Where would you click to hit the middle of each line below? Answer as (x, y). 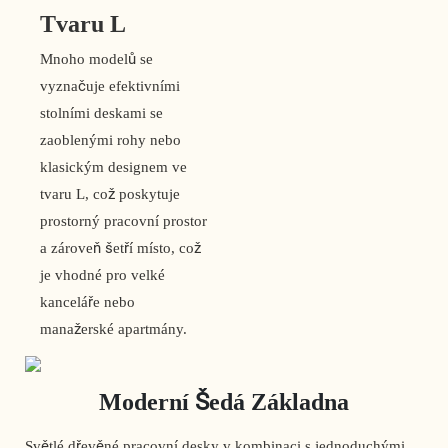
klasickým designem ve (113, 166)
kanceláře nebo (87, 301)
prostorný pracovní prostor (123, 220)
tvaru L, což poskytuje (110, 193)
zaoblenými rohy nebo (110, 139)
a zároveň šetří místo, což (120, 247)
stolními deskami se (101, 112)
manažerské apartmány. (113, 328)
